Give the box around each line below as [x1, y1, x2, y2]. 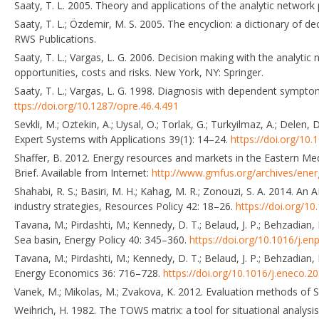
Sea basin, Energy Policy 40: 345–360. [14, 232, 189, 246]
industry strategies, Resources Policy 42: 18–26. [14, 199, 236, 213]
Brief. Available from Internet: [14, 165, 152, 179]
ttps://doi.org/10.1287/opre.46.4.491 [14, 98, 179, 113]
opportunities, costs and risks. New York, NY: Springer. [14, 65, 263, 79]
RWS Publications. [14, 31, 96, 46]
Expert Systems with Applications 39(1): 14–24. [14, 132, 231, 146]
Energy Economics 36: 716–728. [14, 266, 163, 280]
